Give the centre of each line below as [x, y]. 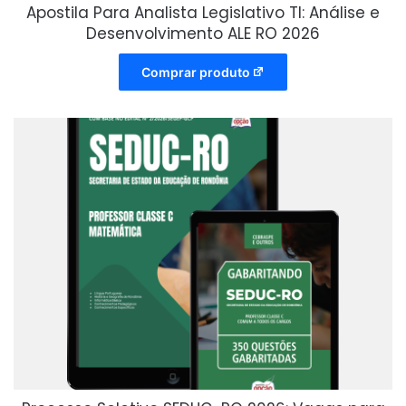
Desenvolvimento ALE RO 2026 [203, 34]
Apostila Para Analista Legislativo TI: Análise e [203, 13]
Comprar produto [195, 72]
